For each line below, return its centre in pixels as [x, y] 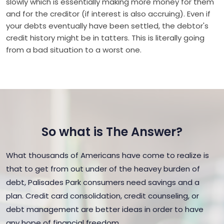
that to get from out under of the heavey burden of [103, 169]
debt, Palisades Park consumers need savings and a [103, 182]
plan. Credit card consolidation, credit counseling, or [102, 196]
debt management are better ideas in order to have [105, 209]
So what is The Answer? [112, 132]
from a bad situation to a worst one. [74, 50]
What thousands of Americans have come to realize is [107, 155]
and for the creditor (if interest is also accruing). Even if [108, 14]
